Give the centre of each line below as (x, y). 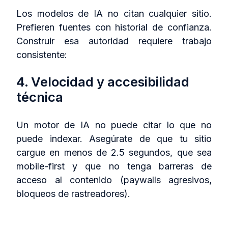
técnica (40, 97)
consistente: (42, 54)
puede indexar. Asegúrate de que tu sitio (114, 138)
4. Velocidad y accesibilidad (103, 82)
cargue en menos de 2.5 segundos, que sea (114, 152)
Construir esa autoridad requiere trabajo (114, 41)
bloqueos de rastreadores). (73, 193)
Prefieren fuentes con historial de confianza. (114, 27)
